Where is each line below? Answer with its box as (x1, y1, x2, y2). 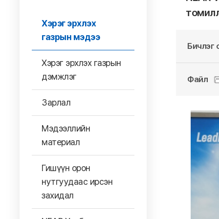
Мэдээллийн (42, 123, 90, 133)
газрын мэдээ (42, 32, 100, 42)
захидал (42, 190, 74, 200)
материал (42, 137, 80, 147)
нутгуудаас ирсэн (42, 176, 112, 187)
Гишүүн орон (42, 163, 90, 173)
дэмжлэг (42, 71, 77, 82)
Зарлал (42, 97, 70, 108)
